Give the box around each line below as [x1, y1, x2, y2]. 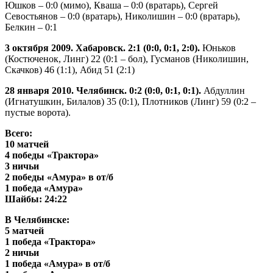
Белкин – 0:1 [5, 21, 57, 32]
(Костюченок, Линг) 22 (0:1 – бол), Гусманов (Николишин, [5, 53, 249, 64]
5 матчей [5, 225, 44, 236]
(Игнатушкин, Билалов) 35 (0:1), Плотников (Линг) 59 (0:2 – [5, 96, 256, 107]
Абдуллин [201, 85, 245, 96]
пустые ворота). [5, 107, 71, 118]
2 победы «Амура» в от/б [5, 171, 113, 182]
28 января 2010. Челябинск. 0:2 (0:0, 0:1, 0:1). [5, 85, 201, 96]
